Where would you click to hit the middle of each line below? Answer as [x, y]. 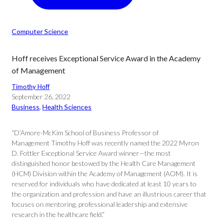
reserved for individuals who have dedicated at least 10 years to [104, 184]
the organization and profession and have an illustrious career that [109, 194]
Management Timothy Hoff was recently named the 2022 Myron [105, 143]
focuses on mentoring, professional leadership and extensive [100, 204]
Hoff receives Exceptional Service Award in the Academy [106, 58]
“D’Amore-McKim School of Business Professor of [85, 133]
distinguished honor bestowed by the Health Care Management [104, 163]
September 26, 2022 [41, 97]
